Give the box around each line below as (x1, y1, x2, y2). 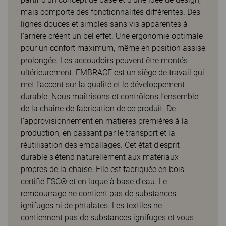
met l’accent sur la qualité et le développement (21, 80, 185, 89)
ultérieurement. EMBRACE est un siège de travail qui (21, 68, 204, 77)
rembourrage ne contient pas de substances (21, 189, 176, 198)
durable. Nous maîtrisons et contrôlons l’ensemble (21, 92, 198, 101)
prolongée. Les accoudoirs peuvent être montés (21, 55, 188, 65)
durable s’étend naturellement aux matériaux (21, 152, 179, 162)
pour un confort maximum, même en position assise (21, 43, 205, 53)
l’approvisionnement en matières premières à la (21, 116, 188, 126)
